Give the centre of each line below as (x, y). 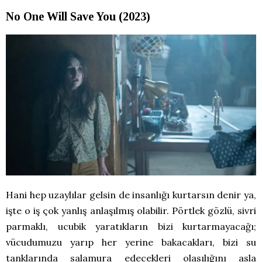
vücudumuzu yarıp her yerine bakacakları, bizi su (131, 242)
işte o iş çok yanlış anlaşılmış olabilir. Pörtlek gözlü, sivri (131, 210)
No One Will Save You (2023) (78, 16)
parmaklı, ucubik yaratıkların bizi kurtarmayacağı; (131, 226)
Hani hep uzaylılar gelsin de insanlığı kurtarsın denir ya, (131, 194)
